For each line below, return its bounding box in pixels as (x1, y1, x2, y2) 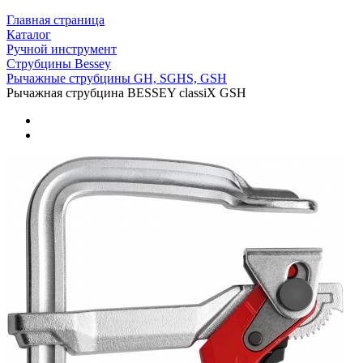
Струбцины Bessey (6, 57, 111, 70)
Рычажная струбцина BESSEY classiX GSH (6, 86, 246, 100)
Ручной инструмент (6, 42, 117, 56)
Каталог (6, 28, 51, 41)
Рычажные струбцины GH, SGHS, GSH (6, 71, 227, 85)
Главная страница (6, 13, 105, 27)
